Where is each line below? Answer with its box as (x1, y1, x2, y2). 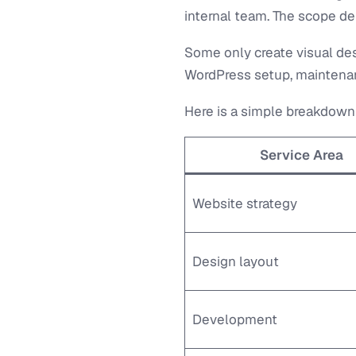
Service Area (259, 146, 343, 164)
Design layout (192, 253, 279, 270)
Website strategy (192, 195, 297, 212)
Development (192, 311, 277, 328)
